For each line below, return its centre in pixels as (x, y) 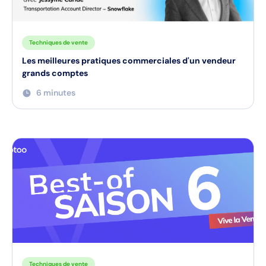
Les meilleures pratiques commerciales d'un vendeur (129, 61)
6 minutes (56, 93)
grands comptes (55, 73)
